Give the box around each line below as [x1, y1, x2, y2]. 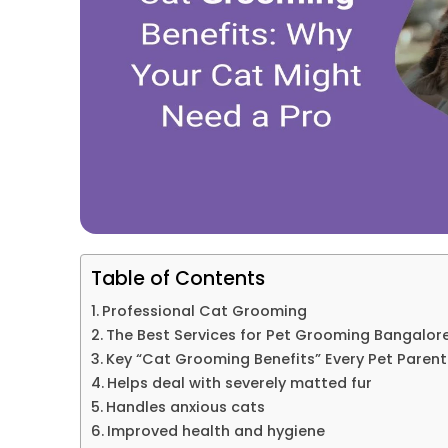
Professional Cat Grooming [101, 301, 307, 321]
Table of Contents [91, 265, 265, 292]
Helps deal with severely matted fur [106, 373, 372, 393]
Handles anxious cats [105, 397, 265, 417]
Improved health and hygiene [106, 421, 325, 441]
